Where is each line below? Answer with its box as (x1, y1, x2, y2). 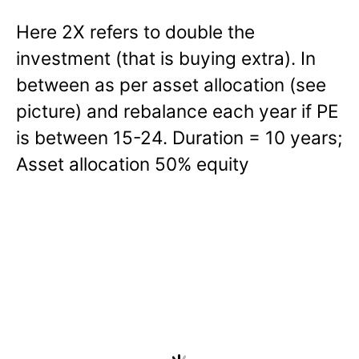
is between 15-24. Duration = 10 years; (16, 126, 342, 148)
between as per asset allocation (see (16, 73, 326, 95)
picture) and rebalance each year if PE (16, 99, 339, 122)
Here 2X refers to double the (16, 20, 255, 42)
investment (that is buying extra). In (16, 46, 316, 69)
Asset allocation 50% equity (16, 152, 249, 175)
